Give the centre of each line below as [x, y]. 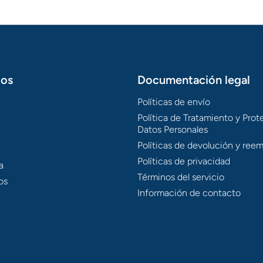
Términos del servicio [181, 177]
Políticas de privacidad [184, 161]
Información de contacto [189, 193]
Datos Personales [173, 130]
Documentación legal [194, 80]
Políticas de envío [174, 102]
